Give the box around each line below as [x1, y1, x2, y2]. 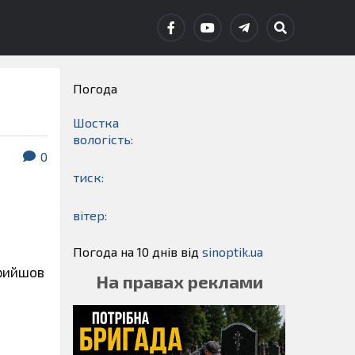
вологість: [73, 132, 133, 147]
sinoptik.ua [202, 244, 263, 259]
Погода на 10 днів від [73, 244, 202, 259]
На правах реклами [95, 271, 263, 292]
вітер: [73, 208, 107, 223]
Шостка [73, 115, 119, 130]
